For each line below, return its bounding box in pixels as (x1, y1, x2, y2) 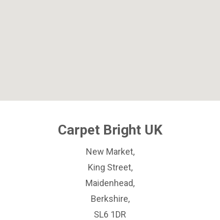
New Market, (85, 146, 135, 157)
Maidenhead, (85, 178, 135, 188)
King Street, (87, 162, 133, 172)
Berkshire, (90, 193, 130, 204)
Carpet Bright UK (57, 122, 163, 138)
